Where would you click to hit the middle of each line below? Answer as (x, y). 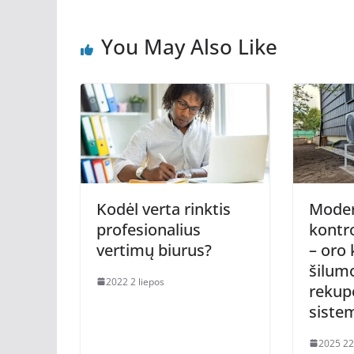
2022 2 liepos (135, 281)
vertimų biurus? (154, 250)
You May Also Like (189, 47)
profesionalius (149, 229)
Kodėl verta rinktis (164, 209)
